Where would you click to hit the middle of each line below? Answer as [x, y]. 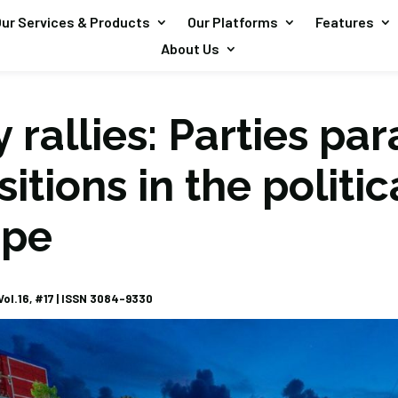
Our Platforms [232, 22]
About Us [190, 48]
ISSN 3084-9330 [107, 298]
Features [344, 22]
